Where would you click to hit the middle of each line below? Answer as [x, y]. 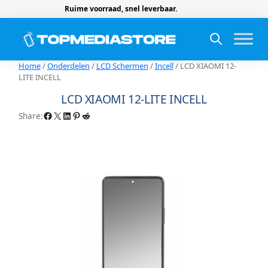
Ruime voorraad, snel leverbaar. [121, 9]
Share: [31, 116]
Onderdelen [68, 66]
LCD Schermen [122, 66]
